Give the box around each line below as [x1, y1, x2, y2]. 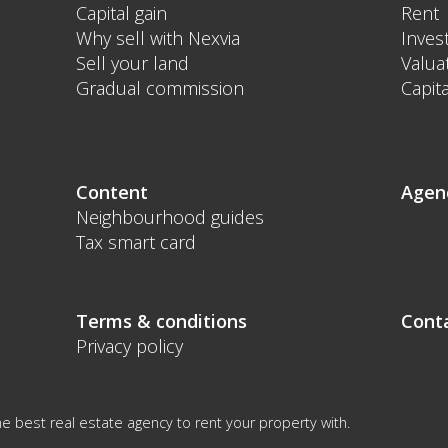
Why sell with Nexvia [76, 26, 241, 51]
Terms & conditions [76, 309, 248, 334]
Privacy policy [76, 334, 184, 359]
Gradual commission [76, 76, 245, 101]
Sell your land [76, 51, 190, 76]
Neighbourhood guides [76, 205, 265, 230]
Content [76, 180, 149, 205]
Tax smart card [76, 230, 197, 255]
